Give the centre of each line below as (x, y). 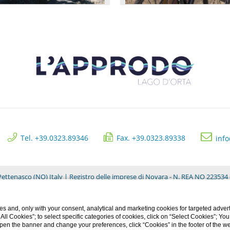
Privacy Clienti (115, 207)
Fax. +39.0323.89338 (151, 138)
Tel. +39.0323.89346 (54, 138)
